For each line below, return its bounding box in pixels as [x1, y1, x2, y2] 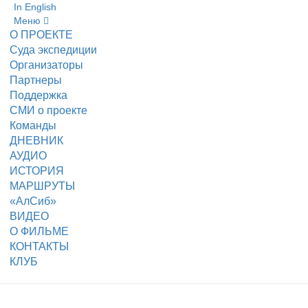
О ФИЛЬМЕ [10, 225, 69, 237]
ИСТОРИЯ [10, 165, 64, 177]
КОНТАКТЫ [10, 241, 69, 252]
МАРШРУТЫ [10, 180, 75, 192]
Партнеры [10, 74, 62, 86]
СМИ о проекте [10, 104, 87, 116]
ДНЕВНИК [10, 135, 63, 146]
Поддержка [10, 89, 67, 101]
